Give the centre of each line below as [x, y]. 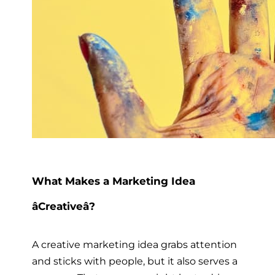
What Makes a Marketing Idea [114, 181]
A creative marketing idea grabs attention [134, 245]
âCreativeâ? [64, 206]
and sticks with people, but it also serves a [135, 261]
